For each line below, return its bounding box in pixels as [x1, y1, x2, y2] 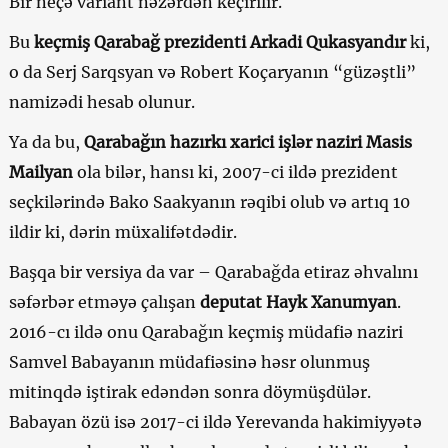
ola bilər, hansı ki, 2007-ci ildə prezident [72, 161, 398, 182]
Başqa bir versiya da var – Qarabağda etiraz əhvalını [8, 261, 418, 282]
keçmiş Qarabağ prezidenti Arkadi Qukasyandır [33, 31, 410, 52]
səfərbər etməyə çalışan [8, 291, 200, 312]
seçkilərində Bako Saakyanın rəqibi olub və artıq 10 [8, 191, 410, 212]
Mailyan [8, 161, 73, 182]
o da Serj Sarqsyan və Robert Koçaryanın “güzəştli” [8, 61, 416, 82]
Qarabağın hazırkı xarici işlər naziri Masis [83, 131, 412, 152]
